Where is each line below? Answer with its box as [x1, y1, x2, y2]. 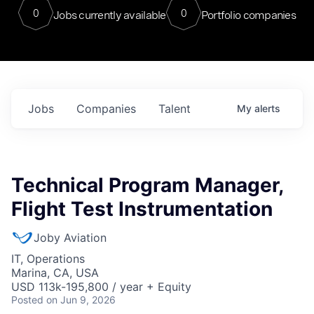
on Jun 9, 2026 [46, 294, 116, 306]
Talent [158, 102, 191, 116]
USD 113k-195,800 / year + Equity [11, 280, 191, 294]
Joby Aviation [34, 231, 107, 245]
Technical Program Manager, [11, 173, 283, 197]
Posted [11, 294, 43, 306]
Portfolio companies [200, 8, 296, 22]
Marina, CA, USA [11, 266, 99, 280]
